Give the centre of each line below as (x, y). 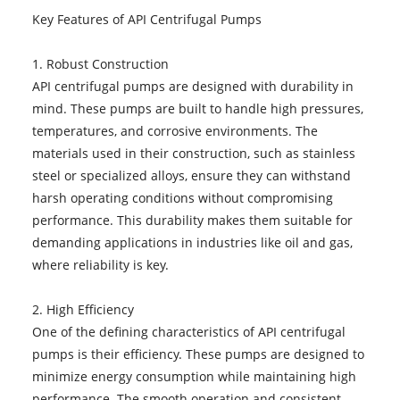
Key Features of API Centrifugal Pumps (146, 19)
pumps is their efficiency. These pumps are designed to (198, 354)
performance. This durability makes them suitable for (192, 220)
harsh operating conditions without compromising (182, 197)
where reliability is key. (100, 264)
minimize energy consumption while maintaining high (194, 376)
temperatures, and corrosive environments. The (175, 130)
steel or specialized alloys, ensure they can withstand (191, 175)
